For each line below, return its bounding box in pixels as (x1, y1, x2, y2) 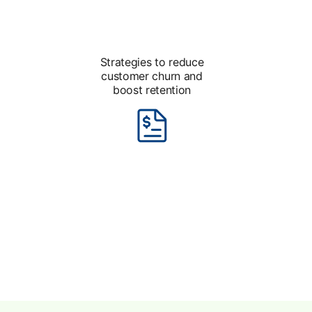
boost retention (112, 83, 192, 97)
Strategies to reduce (100, 55, 204, 69)
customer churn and (101, 69, 203, 83)
